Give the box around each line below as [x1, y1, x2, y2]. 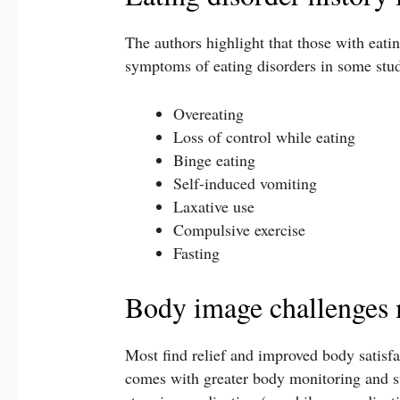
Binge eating [173, 149, 256, 171]
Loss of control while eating [173, 126, 356, 148]
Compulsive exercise [173, 219, 306, 241]
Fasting [173, 242, 221, 264]
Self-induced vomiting [173, 172, 318, 195]
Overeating [173, 103, 245, 125]
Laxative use [173, 196, 255, 218]
